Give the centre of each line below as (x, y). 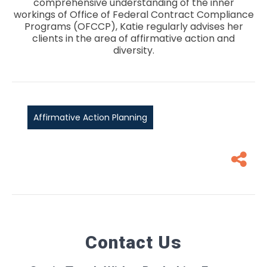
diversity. (133, 51)
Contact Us (133, 243)
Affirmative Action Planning (90, 118)
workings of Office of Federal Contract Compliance (133, 15)
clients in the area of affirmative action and (133, 39)
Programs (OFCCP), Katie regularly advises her (133, 27)
